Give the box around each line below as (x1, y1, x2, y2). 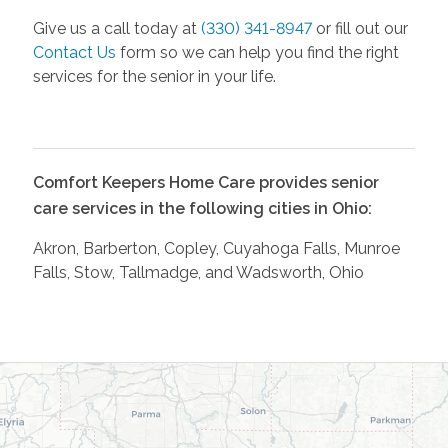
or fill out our (311, 18, 408, 38)
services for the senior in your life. (32, 66, 276, 86)
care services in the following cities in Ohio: (32, 198, 372, 218)
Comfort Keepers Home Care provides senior (32, 172, 379, 192)
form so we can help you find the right (115, 42, 399, 62)
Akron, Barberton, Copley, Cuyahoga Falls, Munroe (32, 238, 400, 258)
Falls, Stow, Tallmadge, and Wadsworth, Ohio (32, 262, 364, 282)
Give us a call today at (32, 18, 201, 38)
